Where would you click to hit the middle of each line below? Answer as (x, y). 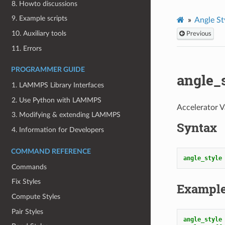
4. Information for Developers (58, 130)
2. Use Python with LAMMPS (57, 100)
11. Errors (27, 48)
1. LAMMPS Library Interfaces (58, 85)
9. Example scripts (40, 19)
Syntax (197, 127)
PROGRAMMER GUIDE (48, 70)
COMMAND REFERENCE (51, 151)
